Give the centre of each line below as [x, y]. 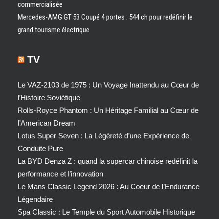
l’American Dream [46, 123]
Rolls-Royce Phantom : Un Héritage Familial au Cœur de [108, 110]
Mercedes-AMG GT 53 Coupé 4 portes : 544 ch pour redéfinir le [105, 17]
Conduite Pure [40, 148]
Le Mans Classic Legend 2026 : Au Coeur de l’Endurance [109, 186]
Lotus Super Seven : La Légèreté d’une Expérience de [103, 136]
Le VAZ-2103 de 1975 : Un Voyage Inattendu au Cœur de [108, 85]
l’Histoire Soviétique [49, 98]
